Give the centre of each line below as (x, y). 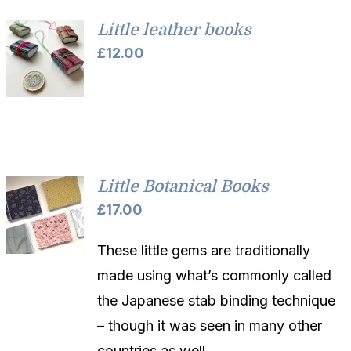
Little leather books (175, 29)
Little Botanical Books (183, 186)
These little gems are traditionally (204, 250)
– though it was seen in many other (210, 325)
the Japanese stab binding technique (217, 300)
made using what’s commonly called (215, 275)
